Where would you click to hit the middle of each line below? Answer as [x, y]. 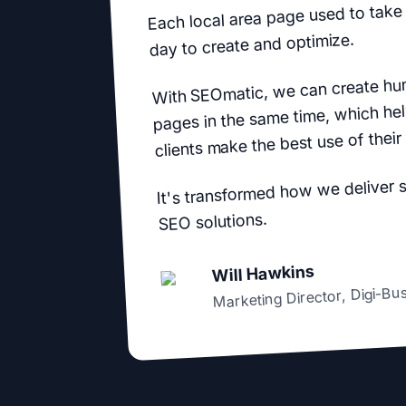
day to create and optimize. [251, 44]
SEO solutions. [212, 222]
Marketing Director [277, 299]
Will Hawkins [263, 274]
